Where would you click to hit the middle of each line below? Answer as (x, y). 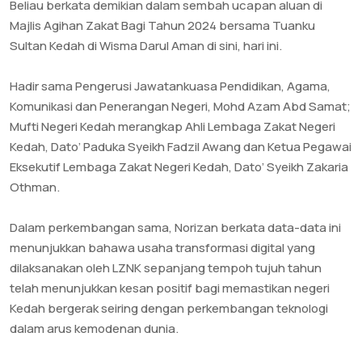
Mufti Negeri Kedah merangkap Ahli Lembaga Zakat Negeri (173, 127)
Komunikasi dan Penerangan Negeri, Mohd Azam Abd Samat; (180, 107)
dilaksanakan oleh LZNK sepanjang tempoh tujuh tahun (166, 268)
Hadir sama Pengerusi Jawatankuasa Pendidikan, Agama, (170, 86)
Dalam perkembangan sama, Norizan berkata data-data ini (175, 228)
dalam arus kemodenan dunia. (94, 329)
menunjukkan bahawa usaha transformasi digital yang (162, 248)
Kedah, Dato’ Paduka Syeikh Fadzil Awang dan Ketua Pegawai (181, 147)
